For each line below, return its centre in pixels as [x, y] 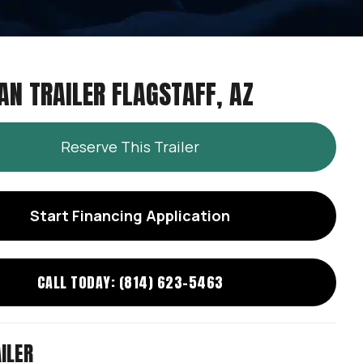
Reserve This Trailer [130, 147]
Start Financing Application [130, 216]
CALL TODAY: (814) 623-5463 [130, 282]
